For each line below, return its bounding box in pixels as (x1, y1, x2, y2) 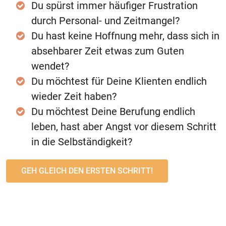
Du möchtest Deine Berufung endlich (31, 105, 195, 118)
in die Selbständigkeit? (31, 135, 132, 148)
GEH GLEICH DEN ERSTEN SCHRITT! (21, 165, 153, 176)
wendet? (31, 60, 69, 72)
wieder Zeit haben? (31, 90, 117, 102)
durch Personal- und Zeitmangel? (31, 14, 180, 27)
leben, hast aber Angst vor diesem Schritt (31, 120, 216, 133)
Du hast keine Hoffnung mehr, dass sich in (31, 29, 219, 42)
